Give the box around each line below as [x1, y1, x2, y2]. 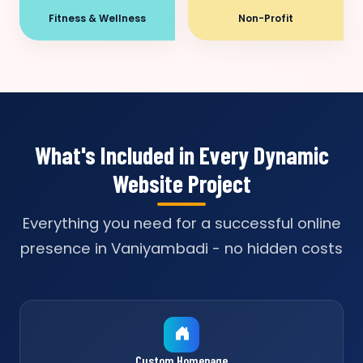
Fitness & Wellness [49, 11, 146, 25]
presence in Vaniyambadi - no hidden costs [20, 238, 343, 258]
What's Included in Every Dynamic [34, 140, 329, 169]
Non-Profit [238, 11, 293, 25]
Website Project [112, 169, 251, 198]
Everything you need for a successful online [22, 213, 341, 233]
